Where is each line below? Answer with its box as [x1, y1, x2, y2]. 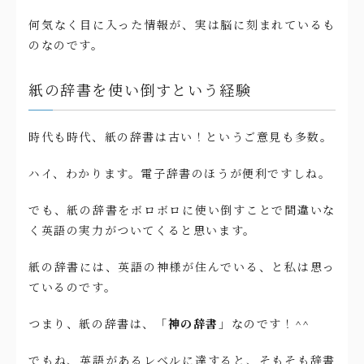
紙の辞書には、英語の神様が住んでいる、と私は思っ [28, 258, 336, 275]
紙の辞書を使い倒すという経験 [28, 79, 252, 101]
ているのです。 [28, 279, 117, 296]
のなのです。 [28, 37, 104, 54]
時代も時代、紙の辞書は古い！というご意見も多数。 [28, 128, 333, 145]
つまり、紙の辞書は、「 [28, 315, 168, 332]
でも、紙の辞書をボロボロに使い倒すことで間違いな [28, 201, 336, 219]
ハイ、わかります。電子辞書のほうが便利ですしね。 [28, 165, 331, 182]
